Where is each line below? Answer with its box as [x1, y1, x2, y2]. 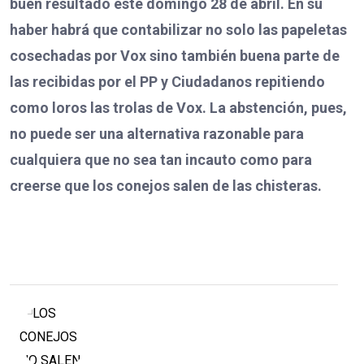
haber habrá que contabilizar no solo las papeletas [10, 21, 347, 39]
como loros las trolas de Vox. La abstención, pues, [10, 99, 347, 117]
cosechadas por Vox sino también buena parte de [10, 47, 340, 65]
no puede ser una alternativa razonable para [10, 125, 304, 143]
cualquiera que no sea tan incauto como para [10, 151, 312, 169]
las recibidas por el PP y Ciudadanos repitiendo [10, 73, 325, 91]
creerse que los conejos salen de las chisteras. [10, 177, 322, 195]
